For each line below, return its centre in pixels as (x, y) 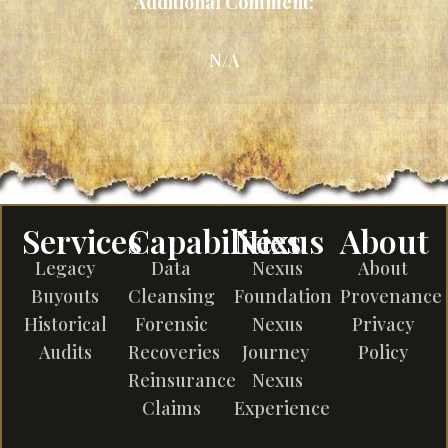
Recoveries (174, 352)
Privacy (383, 324)
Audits (65, 352)
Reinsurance (182, 380)
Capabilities (214, 240)
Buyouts (65, 296)
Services (82, 240)
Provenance (391, 296)
